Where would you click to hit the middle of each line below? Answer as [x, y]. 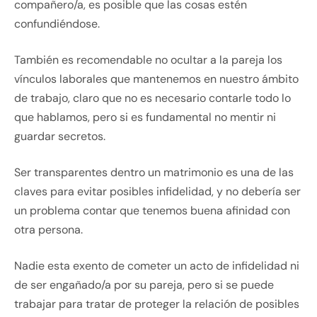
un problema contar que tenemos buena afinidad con [152, 211]
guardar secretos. [60, 137]
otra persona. [48, 230]
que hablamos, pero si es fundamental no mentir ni [145, 117]
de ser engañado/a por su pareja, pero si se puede [144, 285]
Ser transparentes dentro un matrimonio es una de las [154, 173]
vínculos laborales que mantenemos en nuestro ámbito [156, 79]
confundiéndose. [57, 24]
